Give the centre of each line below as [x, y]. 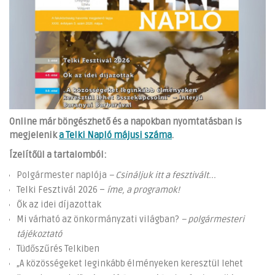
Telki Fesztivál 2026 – [62, 190]
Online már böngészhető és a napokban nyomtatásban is [126, 122]
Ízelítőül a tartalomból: [58, 155]
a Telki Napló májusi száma [115, 136]
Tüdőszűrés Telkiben [58, 249]
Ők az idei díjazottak [59, 205]
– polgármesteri [212, 220]
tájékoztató [39, 234]
